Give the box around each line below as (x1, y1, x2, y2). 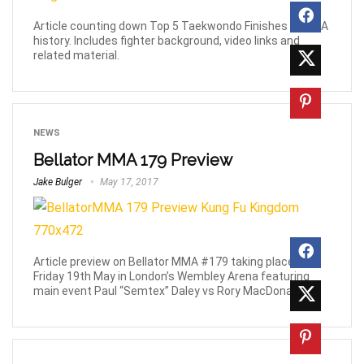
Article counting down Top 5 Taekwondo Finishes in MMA (33, 19, 328, 32)
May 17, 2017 (97, 175, 158, 188)
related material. (33, 48, 119, 62)
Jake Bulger (33, 175, 82, 188)
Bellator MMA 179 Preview (33, 149, 232, 170)
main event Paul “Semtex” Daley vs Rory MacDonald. (33, 284, 304, 298)
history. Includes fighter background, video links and (33, 33, 300, 47)
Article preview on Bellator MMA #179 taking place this (33, 255, 317, 269)
